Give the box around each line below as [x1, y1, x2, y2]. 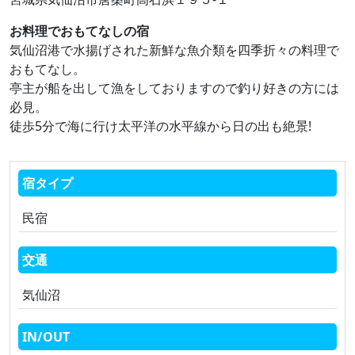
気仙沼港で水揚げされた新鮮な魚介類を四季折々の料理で [10, 41, 339, 59]
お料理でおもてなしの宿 [10, 22, 149, 40]
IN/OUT [22, 328, 70, 345]
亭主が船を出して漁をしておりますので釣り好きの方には [10, 79, 339, 97]
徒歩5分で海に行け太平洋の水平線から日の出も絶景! [10, 117, 311, 135]
